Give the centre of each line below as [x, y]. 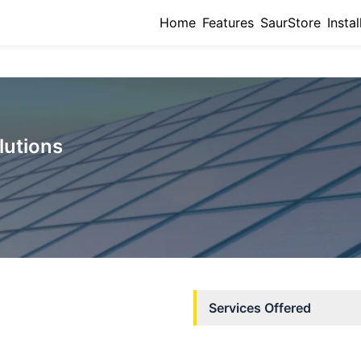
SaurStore [290, 23]
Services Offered [260, 308]
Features [228, 23]
